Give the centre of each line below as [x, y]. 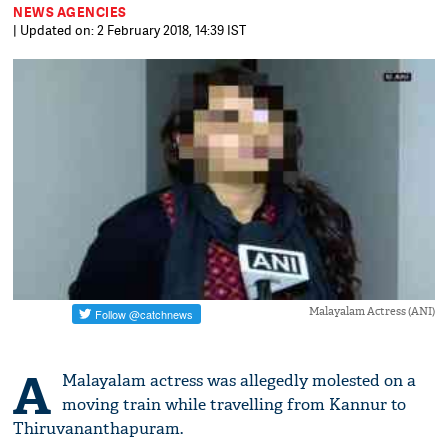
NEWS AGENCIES [70, 12]
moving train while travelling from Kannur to [234, 405]
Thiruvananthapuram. [98, 429]
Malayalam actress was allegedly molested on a [239, 381]
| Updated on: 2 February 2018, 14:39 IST [130, 30]
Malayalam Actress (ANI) [371, 311]
